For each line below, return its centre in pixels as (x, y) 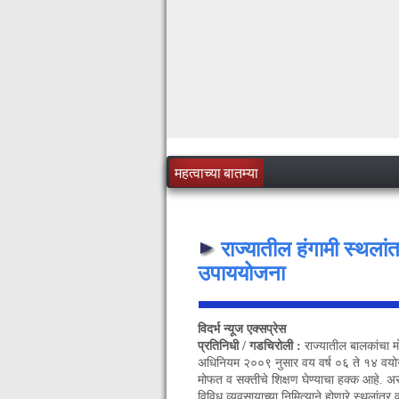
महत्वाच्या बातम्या (216, 172)
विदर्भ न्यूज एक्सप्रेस (244, 329)
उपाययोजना (241, 273)
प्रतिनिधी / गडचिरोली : (251, 346)
